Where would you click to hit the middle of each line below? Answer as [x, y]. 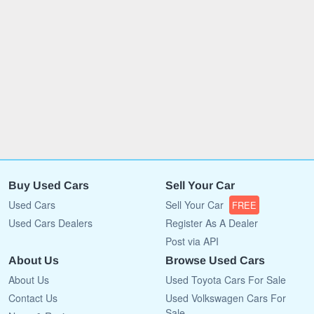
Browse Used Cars [215, 260]
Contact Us [33, 298]
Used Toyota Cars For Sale [226, 279]
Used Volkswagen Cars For [226, 298]
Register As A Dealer [212, 223]
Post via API [192, 241]
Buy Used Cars [49, 185]
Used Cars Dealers [50, 223]
